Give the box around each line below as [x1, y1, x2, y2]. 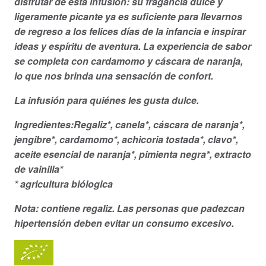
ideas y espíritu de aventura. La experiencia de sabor [14, 39, 251, 53]
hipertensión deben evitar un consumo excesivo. [14, 216, 234, 230]
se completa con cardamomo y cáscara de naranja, [14, 54, 243, 68]
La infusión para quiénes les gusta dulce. [14, 93, 199, 107]
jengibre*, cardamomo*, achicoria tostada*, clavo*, [14, 132, 238, 147]
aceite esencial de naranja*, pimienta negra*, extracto [14, 147, 251, 161]
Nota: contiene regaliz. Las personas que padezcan [14, 201, 245, 216]
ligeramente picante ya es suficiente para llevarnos [14, 9, 242, 24]
